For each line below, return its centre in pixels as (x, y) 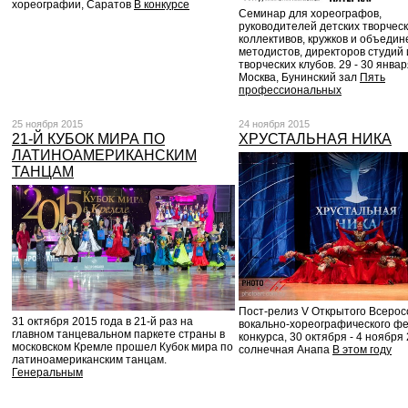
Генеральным (47, 372)
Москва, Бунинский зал (299, 78)
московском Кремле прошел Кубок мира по (122, 347)
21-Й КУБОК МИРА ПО (88, 139)
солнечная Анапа (286, 350)
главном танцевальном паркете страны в (118, 334)
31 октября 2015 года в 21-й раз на (102, 321)
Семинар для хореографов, (310, 14)
